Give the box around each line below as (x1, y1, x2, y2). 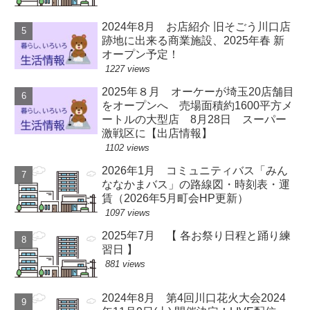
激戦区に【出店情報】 (102, 127, 213, 140)
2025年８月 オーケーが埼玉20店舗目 (102, 86, 295, 98)
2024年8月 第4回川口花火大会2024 (102, 292, 286, 304)
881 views (105, 259, 146, 270)
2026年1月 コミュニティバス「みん (102, 165, 289, 177)
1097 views (105, 208, 151, 219)
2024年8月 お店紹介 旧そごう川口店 (102, 21, 291, 33)
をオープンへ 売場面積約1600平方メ (102, 100, 293, 112)
